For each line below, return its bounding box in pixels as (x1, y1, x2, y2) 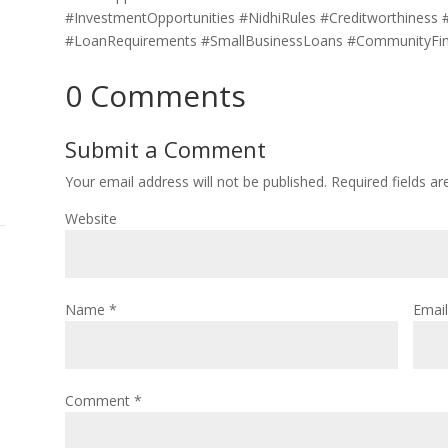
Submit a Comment (64, 134, 266, 165)
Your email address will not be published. (64, 172, 327, 192)
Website (64, 209, 117, 229)
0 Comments (64, 75, 246, 117)
